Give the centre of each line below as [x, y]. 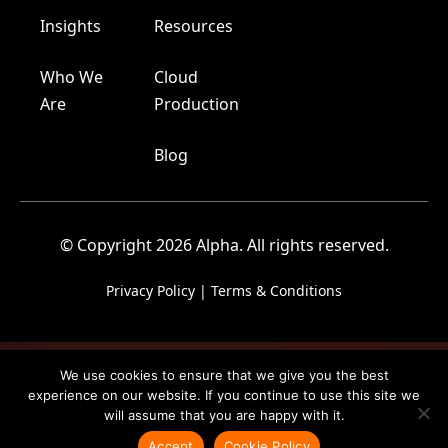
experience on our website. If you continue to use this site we [224, 395]
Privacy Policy [150, 290]
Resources [193, 25]
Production [196, 103]
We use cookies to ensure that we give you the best [224, 375]
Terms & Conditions [276, 290]
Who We [71, 76]
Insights [70, 25]
